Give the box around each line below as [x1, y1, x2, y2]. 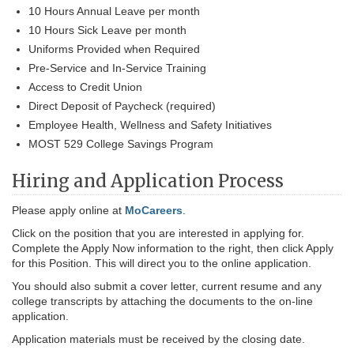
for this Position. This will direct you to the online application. [12, 257, 311, 269]
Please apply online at [12, 204, 125, 217]
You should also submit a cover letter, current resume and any [12, 280, 322, 292]
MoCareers [125, 204, 183, 217]
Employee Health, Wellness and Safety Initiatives [28, 119, 272, 131]
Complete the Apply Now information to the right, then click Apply [12, 242, 333, 254]
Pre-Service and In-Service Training [28, 62, 206, 74]
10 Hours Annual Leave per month [28, 5, 200, 17]
